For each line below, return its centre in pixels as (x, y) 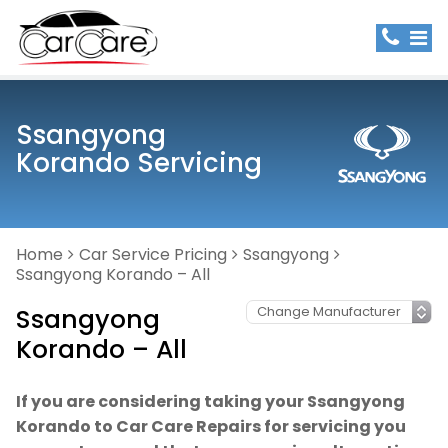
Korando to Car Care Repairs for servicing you (211, 426)
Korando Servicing (139, 163)
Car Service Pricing (153, 254)
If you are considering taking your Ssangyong (210, 401)
